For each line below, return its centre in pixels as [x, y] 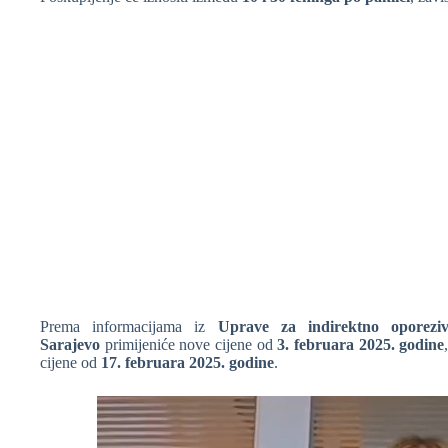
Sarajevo [70, 344]
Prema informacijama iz [129, 326]
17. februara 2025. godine [187, 362]
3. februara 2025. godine [361, 344]
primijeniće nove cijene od [189, 344]
